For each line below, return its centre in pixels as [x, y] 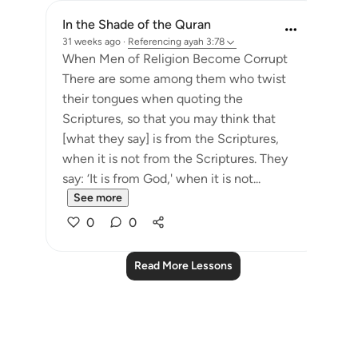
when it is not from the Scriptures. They [175, 159]
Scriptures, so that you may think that [169, 119]
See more [98, 198]
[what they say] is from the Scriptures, [171, 139]
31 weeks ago [91, 42]
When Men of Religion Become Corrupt [175, 59]
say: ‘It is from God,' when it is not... [161, 179]
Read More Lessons [183, 266]
